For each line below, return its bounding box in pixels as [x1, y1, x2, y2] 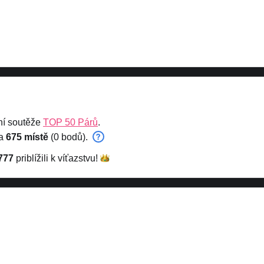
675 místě [6, 132, 48, 142]
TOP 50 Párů [43, 117, 98, 127]
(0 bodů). [48, 132, 90, 142]
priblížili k [14, 153, 58, 163]
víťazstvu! [58, 153, 98, 163]
